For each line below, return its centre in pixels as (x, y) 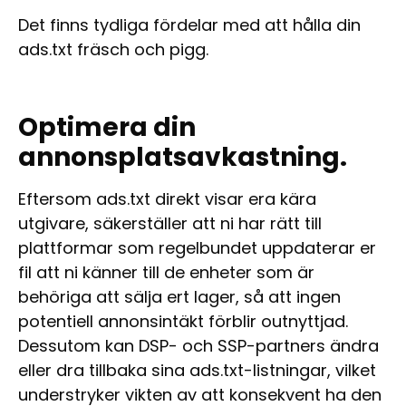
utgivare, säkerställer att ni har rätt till (170, 224)
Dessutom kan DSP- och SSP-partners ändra (198, 346)
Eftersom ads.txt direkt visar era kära (167, 199)
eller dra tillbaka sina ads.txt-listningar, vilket (197, 371)
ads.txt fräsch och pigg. (113, 50)
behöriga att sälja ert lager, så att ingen (179, 297)
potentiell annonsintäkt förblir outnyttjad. (183, 322)
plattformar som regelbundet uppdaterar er (197, 248)
